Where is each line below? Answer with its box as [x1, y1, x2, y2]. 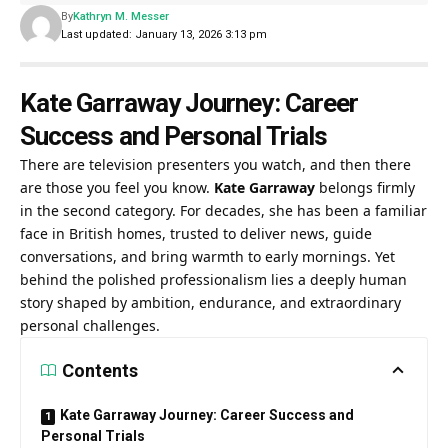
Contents [62, 359, 138, 381]
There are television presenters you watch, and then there [20, 154, 411, 174]
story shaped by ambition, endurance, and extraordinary [20, 292, 401, 312]
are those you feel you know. [20, 177, 214, 197]
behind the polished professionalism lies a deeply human [20, 269, 407, 289]
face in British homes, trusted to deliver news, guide [20, 223, 372, 243]
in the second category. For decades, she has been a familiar [20, 200, 427, 220]
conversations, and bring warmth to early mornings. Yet [20, 246, 395, 266]
